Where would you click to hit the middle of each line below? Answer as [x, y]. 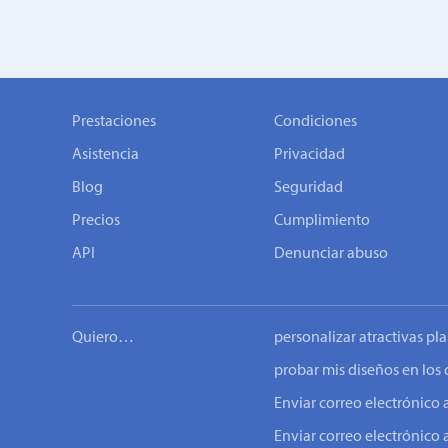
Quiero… [103, 338]
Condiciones [315, 122]
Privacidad [309, 155]
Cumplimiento [322, 221]
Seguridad [308, 188]
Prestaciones [114, 122]
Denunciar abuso [331, 254]
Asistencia [105, 155]
